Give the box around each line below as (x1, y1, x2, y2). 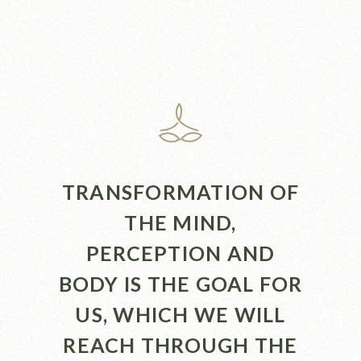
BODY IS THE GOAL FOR (58, 271, 303, 296)
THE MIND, (124, 210, 237, 234)
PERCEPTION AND (85, 240, 276, 265)
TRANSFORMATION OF (61, 179, 300, 204)
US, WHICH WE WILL (75, 301, 286, 326)
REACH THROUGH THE (63, 332, 298, 357)
